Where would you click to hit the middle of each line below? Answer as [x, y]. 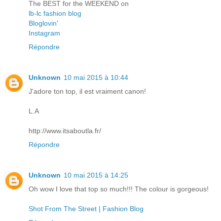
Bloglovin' [43, 23]
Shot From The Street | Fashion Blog [86, 209]
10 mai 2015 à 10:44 [96, 78]
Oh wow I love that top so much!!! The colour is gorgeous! [119, 189]
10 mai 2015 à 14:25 [96, 175]
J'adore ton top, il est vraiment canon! [87, 92]
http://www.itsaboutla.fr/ [65, 131]
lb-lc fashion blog [55, 14]
